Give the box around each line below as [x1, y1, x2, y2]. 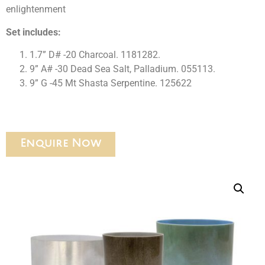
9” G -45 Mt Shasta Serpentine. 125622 [30, 77, 192, 89]
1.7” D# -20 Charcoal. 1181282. [30, 49, 160, 60]
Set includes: [6, 26, 61, 38]
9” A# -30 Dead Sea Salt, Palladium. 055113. [30, 63, 215, 75]
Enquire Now [20, 139, 101, 150]
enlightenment [6, 4, 66, 15]
